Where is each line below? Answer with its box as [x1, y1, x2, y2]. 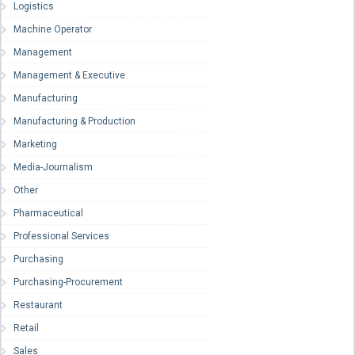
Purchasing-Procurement [13, 277, 123, 288]
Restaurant [13, 300, 63, 311]
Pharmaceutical [13, 208, 83, 219]
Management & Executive [13, 70, 125, 82]
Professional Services [13, 231, 109, 242]
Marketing [13, 139, 57, 151]
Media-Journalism [13, 162, 93, 174]
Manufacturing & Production [13, 116, 136, 128]
